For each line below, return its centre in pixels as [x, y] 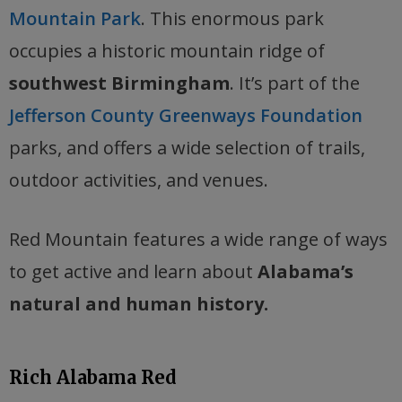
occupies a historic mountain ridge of [167, 51]
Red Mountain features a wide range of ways [198, 240]
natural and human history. [139, 304]
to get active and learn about [133, 272]
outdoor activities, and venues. [139, 180]
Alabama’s [306, 272]
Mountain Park [75, 19]
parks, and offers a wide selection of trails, [187, 148]
